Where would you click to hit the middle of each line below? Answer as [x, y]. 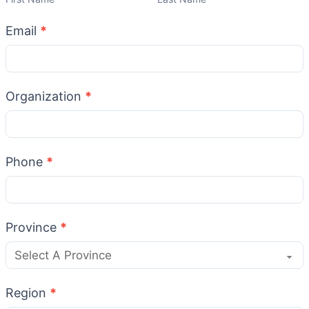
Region [28, 292]
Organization [45, 96]
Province [33, 227]
